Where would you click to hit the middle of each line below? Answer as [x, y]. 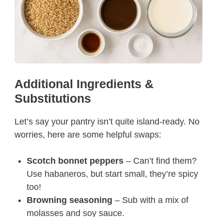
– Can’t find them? [160, 161]
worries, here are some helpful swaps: [88, 135]
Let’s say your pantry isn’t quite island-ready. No [107, 122]
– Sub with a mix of [150, 200]
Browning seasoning [70, 200]
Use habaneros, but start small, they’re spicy [112, 174]
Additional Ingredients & [84, 84]
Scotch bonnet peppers [75, 161]
